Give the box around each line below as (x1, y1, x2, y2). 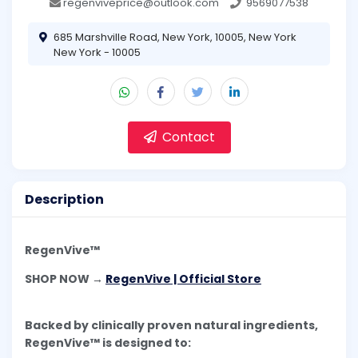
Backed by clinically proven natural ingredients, (25, 317, 318, 334)
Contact (158, 127, 215, 146)
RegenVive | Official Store (105, 271, 261, 288)
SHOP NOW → (25, 271, 105, 288)
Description (25, 189, 104, 209)
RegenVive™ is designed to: (25, 335, 191, 352)
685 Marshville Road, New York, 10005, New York (54, 29, 296, 45)
